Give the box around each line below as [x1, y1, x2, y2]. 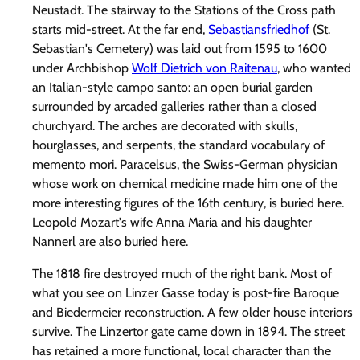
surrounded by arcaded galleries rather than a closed [32, 98, 317, 114]
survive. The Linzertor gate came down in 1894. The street [32, 323, 345, 339]
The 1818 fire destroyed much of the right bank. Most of [32, 265, 332, 281]
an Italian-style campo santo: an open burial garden [32, 79, 313, 95]
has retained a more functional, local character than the [32, 342, 331, 358]
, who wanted [277, 59, 351, 76]
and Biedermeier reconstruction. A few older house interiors [32, 304, 353, 320]
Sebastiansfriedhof [208, 21, 309, 37]
